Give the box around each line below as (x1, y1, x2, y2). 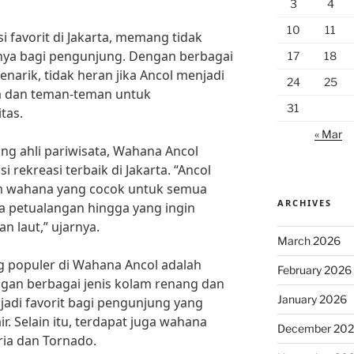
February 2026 (277, 263, 352, 277)
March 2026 (277, 234, 341, 247)
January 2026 (277, 292, 347, 306)
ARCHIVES (277, 197, 332, 209)
